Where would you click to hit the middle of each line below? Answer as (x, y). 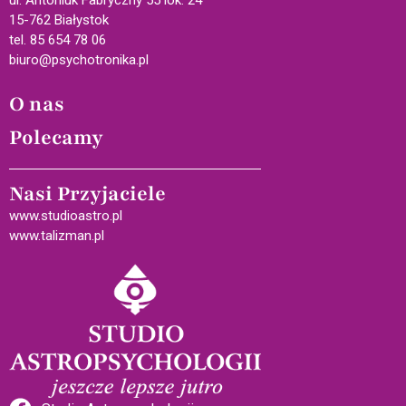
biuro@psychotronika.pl (79, 59)
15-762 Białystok (59, 19)
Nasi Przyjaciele (87, 193)
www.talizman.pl (57, 235)
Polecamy (56, 137)
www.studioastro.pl (66, 215)
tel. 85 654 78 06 (58, 39)
